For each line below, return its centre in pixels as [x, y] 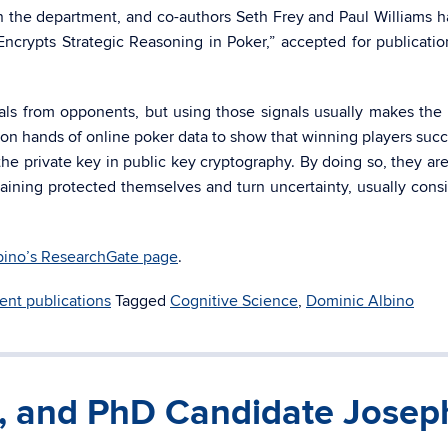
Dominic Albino [360, 301]
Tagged [142, 301]
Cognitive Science [234, 301]
